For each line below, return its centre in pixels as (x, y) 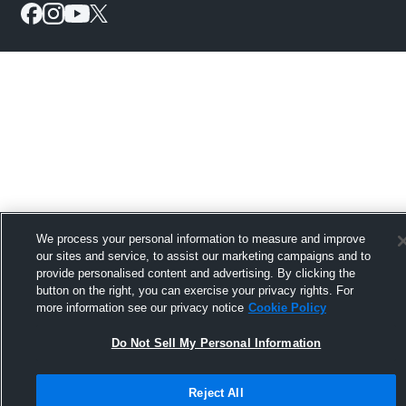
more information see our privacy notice (140, 308)
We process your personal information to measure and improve (200, 239)
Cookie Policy (287, 308)
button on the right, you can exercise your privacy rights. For (194, 290)
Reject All (216, 393)
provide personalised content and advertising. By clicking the (195, 273)
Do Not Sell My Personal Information (216, 343)
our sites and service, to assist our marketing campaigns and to (203, 256)
